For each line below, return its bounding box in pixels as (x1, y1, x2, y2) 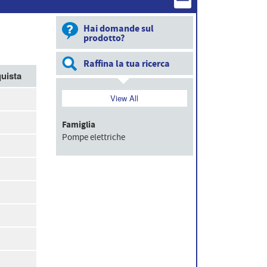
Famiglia (61, 119, 95, 131)
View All (110, 92, 139, 104)
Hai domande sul (83, 22, 154, 35)
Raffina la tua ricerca (83, 57, 170, 70)
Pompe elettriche (61, 132, 125, 143)
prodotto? (83, 32, 125, 45)
